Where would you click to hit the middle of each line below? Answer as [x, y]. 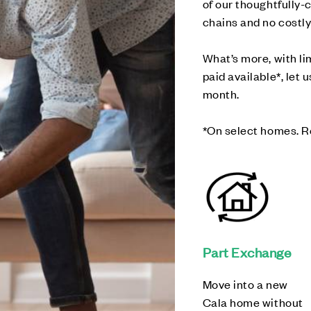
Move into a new [245, 284]
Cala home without [253, 302]
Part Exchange [247, 252]
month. [221, 94]
